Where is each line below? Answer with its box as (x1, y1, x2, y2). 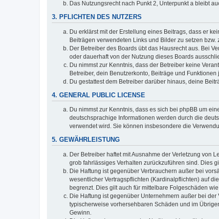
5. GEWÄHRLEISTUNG (52, 136, 120, 143)
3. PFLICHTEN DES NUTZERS (52, 14, 142, 21)
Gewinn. (69, 209, 91, 216)
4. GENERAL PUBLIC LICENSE (52, 91, 145, 99)
